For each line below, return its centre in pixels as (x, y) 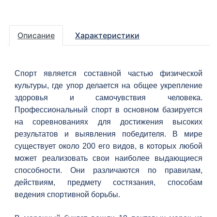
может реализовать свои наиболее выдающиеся (108, 158)
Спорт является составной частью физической (108, 73)
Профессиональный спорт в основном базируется (108, 110)
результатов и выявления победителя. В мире (108, 134)
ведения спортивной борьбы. (67, 194)
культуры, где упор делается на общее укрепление (108, 85)
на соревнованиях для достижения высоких (108, 122)
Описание (36, 35)
